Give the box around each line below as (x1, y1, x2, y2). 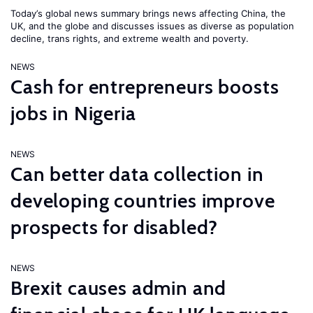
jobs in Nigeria (10, 101, 136, 125)
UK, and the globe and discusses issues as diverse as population (10, 20, 294, 31)
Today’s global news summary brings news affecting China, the (10, 8, 286, 19)
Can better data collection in (10, 162, 264, 186)
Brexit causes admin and (10, 276, 227, 300)
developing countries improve (10, 189, 275, 212)
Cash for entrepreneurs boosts (10, 75, 279, 99)
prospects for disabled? (10, 215, 219, 239)
